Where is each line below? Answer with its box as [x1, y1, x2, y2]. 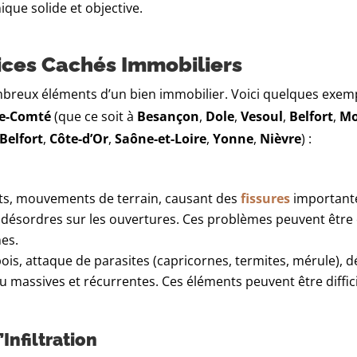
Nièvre [260, 130, 302, 148]
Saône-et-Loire [115, 130, 207, 148]
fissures [241, 190, 291, 208]
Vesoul [241, 108, 284, 126]
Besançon [137, 108, 200, 126]
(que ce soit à [51, 108, 138, 126]
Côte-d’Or [49, 130, 109, 148]
